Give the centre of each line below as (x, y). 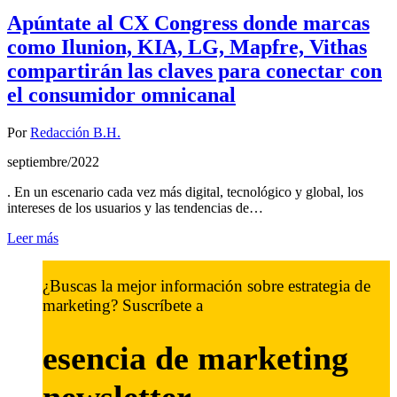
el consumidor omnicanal (121, 95)
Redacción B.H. (75, 133)
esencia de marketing (195, 358)
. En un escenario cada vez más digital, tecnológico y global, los (185, 192)
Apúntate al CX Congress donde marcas (188, 23)
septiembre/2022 (53, 162)
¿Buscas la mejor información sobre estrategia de (206, 286)
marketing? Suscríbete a (123, 306)
